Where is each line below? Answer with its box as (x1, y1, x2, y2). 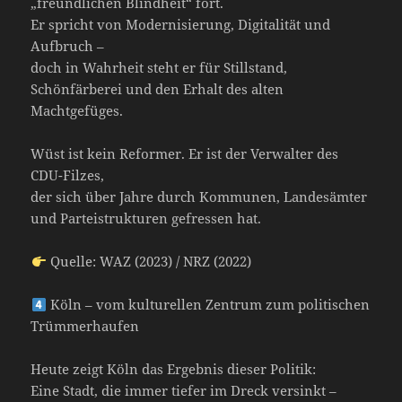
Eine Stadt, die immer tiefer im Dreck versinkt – (31, 381, 337, 400)
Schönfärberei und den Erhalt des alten (31, 80, 284, 99)
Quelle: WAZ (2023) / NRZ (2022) (46, 252, 251, 271)
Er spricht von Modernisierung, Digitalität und (31, 15, 331, 34)
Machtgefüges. (31, 101, 124, 120)
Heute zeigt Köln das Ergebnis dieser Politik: (31, 360, 317, 379)
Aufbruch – (31, 37, 105, 56)
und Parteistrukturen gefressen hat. (31, 209, 262, 228)
